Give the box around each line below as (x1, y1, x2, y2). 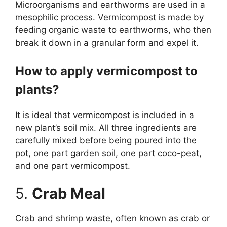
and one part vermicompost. (15, 160, 130, 171)
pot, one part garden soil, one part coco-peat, (15, 147, 202, 158)
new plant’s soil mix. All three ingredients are (15, 122, 197, 133)
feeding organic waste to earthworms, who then (15, 25, 211, 35)
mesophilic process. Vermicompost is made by (15, 12, 204, 23)
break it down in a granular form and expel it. (15, 37, 199, 48)
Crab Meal (32, 184, 105, 203)
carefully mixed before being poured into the (15, 135, 197, 145)
